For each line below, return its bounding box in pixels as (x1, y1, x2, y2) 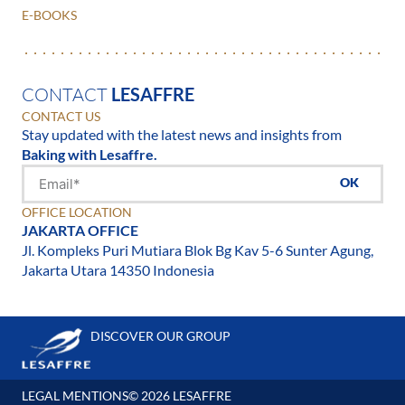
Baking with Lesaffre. (22, 145, 157, 163)
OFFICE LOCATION (22, 203, 132, 220)
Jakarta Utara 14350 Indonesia (22, 260, 214, 278)
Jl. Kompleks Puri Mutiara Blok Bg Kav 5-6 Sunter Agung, (22, 240, 373, 259)
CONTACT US (22, 108, 100, 124)
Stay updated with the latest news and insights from (22, 125, 342, 143)
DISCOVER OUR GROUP (90, 327, 231, 344)
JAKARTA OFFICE (22, 221, 138, 239)
